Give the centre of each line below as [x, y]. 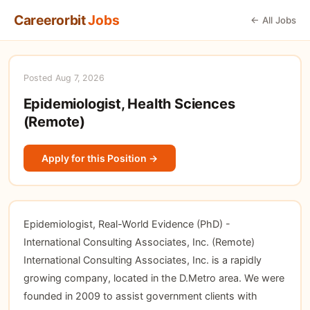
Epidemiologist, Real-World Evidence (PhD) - [127, 224]
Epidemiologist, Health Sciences [129, 103]
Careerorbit [51, 20]
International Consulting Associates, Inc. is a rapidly [142, 259]
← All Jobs [273, 20]
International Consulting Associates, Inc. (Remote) [139, 241]
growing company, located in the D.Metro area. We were [154, 277]
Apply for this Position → [99, 158]
